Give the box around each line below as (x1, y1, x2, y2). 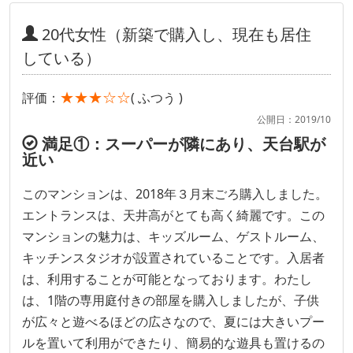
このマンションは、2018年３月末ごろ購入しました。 (22, 184, 328, 203)
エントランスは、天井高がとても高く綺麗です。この (22, 206, 325, 224)
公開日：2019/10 (257, 112, 331, 126)
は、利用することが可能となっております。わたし (22, 269, 312, 288)
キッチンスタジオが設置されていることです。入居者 (22, 248, 325, 266)
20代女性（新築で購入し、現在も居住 (38, 23, 311, 45)
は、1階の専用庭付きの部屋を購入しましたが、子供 (22, 291, 319, 309)
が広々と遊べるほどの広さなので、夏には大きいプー (22, 312, 325, 330)
